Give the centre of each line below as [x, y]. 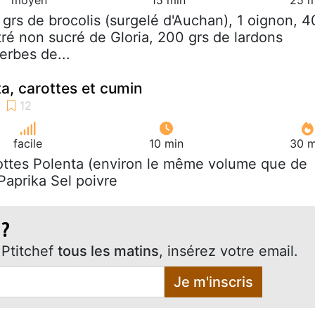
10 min [166, 143]
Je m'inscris [213, 282]
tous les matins [108, 251]
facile [28, 143]
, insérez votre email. [229, 251]
